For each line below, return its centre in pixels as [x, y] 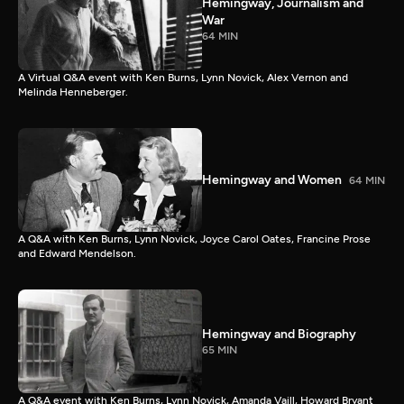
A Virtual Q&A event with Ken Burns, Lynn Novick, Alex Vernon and [183, 78]
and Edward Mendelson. [77, 254]
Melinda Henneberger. [73, 92]
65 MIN [220, 350]
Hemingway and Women [272, 180]
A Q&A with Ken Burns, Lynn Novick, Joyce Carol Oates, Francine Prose [194, 239]
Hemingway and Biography [279, 335]
